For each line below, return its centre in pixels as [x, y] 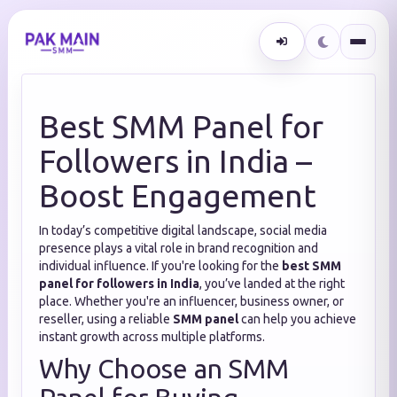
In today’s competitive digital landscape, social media [183, 230]
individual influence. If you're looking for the [160, 266]
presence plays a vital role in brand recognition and [179, 248]
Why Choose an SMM [164, 369]
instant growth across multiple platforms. [152, 337]
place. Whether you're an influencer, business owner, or [191, 301]
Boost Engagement [178, 195]
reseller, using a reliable [106, 319]
